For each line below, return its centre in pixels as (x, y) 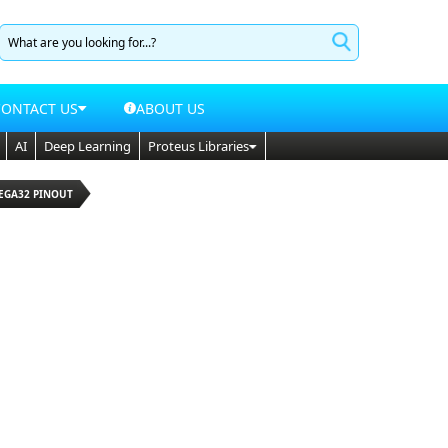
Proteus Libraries (198, 146)
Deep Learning (87, 146)
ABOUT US (171, 108)
